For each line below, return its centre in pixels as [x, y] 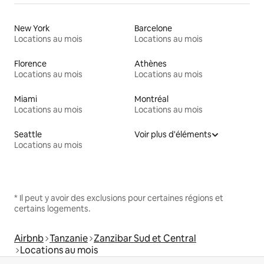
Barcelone [153, 28]
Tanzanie [69, 238]
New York [32, 28]
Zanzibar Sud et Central [145, 238]
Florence [30, 63]
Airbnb [29, 238]
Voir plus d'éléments [173, 134]
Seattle [28, 134]
